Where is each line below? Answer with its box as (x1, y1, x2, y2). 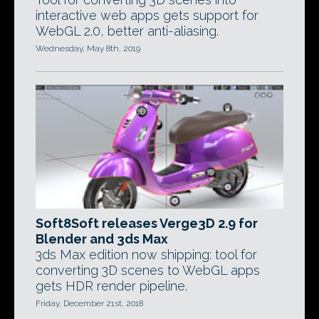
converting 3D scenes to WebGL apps (36, 263, 260, 278)
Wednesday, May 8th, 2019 (36, 43, 140, 53)
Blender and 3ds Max (36, 231, 168, 246)
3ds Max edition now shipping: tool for (36, 247, 257, 262)
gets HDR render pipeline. (36, 278, 187, 293)
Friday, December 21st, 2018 (36, 298, 143, 308)
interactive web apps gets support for (36, 8, 258, 23)
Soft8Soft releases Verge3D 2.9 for (36, 216, 258, 231)
